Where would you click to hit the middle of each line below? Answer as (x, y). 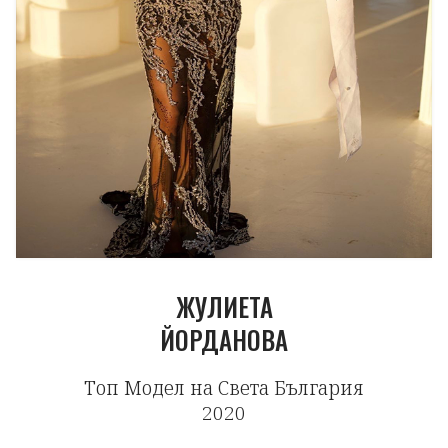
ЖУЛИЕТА (224, 306)
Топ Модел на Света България (224, 388)
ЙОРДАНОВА (224, 339)
